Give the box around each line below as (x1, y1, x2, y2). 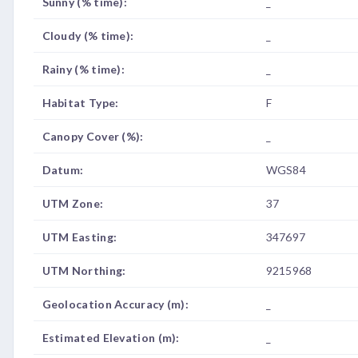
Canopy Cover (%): (42, 129, 144, 143)
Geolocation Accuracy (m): (42, 297, 189, 311)
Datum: (42, 163, 84, 177)
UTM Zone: (42, 197, 104, 210)
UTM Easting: (42, 230, 117, 244)
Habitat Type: (42, 96, 119, 109)
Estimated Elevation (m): (42, 331, 180, 344)
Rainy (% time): (42, 62, 125, 76)
